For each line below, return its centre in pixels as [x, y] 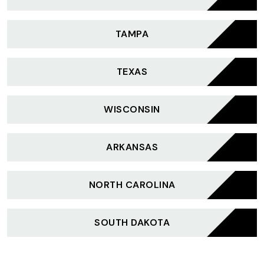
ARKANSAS [132, 147]
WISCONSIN [132, 109]
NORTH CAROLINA [132, 185]
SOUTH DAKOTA [132, 222]
